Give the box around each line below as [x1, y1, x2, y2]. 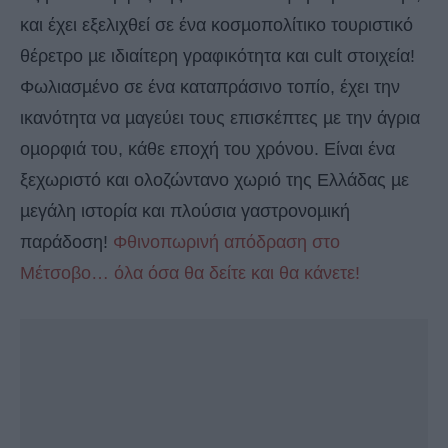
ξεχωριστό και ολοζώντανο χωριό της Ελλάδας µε [20, 170, 409, 191]
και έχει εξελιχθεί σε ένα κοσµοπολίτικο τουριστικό [20, 15, 413, 36]
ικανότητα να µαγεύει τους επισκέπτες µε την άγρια [20, 108, 420, 129]
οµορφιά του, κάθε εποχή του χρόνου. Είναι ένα [20, 139, 395, 160]
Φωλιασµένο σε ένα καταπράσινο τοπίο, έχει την [20, 77, 400, 98]
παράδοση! [20, 232, 113, 253]
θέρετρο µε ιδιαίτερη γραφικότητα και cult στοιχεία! [20, 46, 415, 67]
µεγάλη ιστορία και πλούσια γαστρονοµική [20, 201, 350, 222]
